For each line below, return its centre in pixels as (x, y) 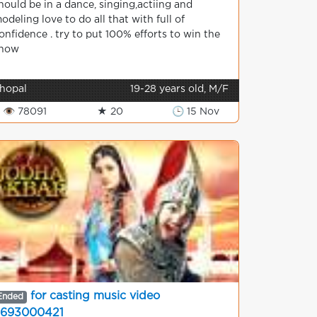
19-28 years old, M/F (179, 89)
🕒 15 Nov (196, 112)
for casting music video (95, 296)
